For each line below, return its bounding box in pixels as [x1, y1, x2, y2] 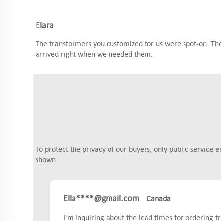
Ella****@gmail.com [63, 192, 139, 204]
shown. [36, 154, 58, 165]
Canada [147, 193, 171, 204]
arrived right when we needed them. [36, 48, 153, 59]
